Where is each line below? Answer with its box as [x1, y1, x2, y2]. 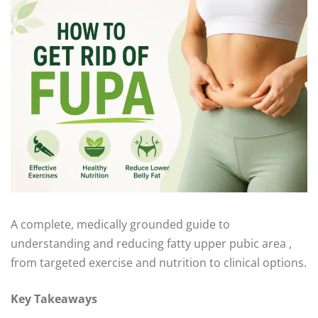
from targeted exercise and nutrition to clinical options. [11, 255, 307, 271]
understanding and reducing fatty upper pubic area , [11, 236, 292, 252]
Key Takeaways [11, 291, 97, 307]
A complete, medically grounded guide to [11, 216, 230, 233]
